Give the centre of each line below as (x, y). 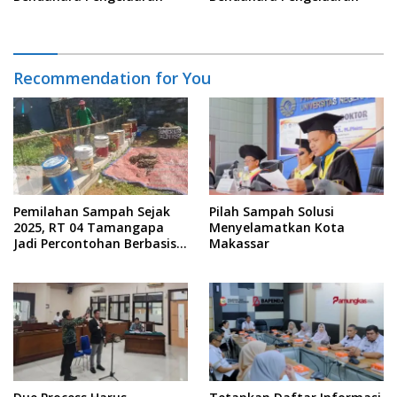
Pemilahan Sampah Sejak (92, 212)
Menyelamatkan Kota (277, 228)
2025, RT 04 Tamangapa (89, 228)
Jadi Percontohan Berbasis (95, 244)
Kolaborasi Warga (69, 260)
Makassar (239, 244)
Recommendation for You (112, 78)
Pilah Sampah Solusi (272, 212)
